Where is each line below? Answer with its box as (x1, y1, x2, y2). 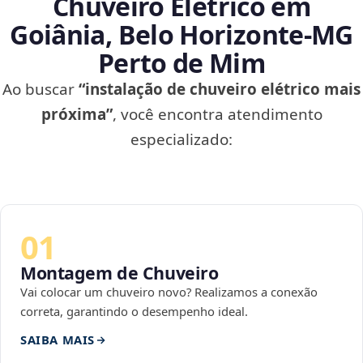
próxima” (41, 104, 113, 126)
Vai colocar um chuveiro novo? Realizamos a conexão (20, 284, 318, 301)
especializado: (130, 129, 233, 151)
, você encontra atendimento (112, 104, 322, 126)
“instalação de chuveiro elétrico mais (79, 79, 361, 100)
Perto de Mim (97, 45, 266, 81)
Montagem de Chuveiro (20, 261, 219, 285)
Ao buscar (2, 79, 79, 100)
